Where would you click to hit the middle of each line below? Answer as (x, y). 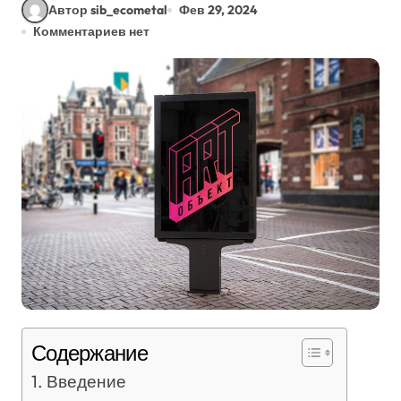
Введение (86, 381)
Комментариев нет (91, 31)
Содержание (90, 352)
